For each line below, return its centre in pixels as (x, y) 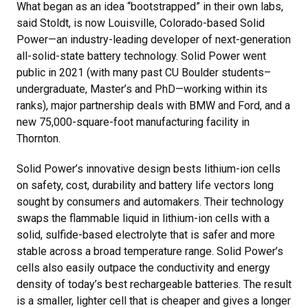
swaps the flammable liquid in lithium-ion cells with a (143, 218)
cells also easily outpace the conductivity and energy (143, 268)
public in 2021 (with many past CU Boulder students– (144, 73)
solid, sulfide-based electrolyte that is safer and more (146, 235)
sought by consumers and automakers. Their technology (150, 202)
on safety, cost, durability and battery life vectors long (145, 185)
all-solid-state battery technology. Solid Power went (141, 56)
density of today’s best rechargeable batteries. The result (154, 284)
